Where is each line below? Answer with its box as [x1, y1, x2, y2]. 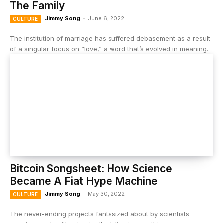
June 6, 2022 [88, 15, 124, 22]
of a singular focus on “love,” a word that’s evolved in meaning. [10, 45, 208, 53]
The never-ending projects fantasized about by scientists [10, 210, 189, 218]
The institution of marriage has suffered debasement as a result [10, 34, 210, 42]
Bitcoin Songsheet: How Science [10, 162, 172, 175]
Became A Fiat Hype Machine [10, 175, 158, 187]
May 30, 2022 [88, 190, 125, 197]
